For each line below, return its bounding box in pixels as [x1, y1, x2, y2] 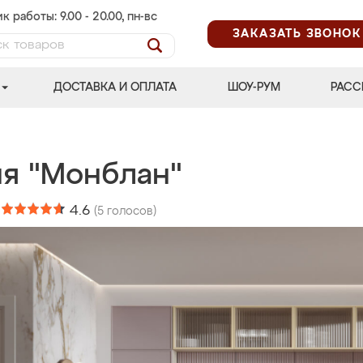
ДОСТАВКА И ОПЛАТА [53, 82, 177, 93]
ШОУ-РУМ [227, 82, 280, 93]
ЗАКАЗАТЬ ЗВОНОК [233, 28, 361, 40]
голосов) [104, 206, 156, 217]
